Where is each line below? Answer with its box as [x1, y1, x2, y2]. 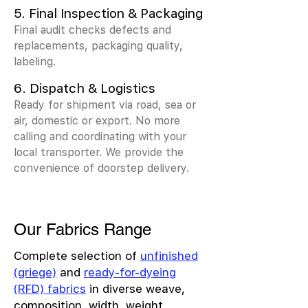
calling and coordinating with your [14, 130, 186, 142]
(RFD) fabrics [14, 282, 86, 296]
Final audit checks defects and [14, 23, 171, 36]
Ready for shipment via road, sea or [14, 98, 196, 111]
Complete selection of [14, 249, 140, 263]
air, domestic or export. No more [14, 114, 180, 126]
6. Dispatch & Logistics [14, 80, 155, 96]
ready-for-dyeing [84, 265, 176, 279]
